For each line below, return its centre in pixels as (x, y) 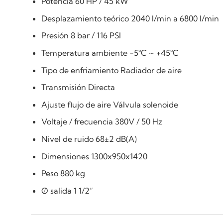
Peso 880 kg (63, 173)
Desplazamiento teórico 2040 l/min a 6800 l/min (130, 18)
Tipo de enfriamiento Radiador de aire (111, 70)
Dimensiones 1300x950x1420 (94, 156)
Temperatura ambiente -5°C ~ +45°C (110, 53)
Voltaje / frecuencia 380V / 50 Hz (102, 122)
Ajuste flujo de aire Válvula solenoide (110, 104)
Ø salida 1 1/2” (67, 190)
